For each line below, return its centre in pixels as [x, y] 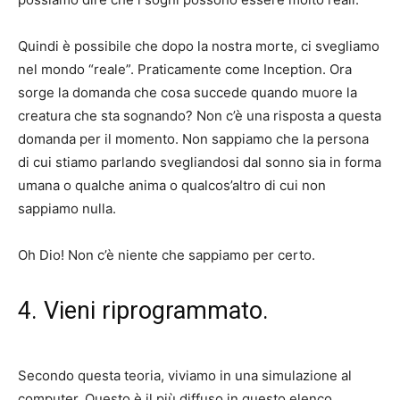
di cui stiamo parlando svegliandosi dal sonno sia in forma [200, 162]
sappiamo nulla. [67, 209]
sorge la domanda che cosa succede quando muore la [187, 93]
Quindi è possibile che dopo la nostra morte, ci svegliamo [199, 46]
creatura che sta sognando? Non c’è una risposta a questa [200, 116]
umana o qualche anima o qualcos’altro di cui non [172, 186]
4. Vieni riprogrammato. [143, 311]
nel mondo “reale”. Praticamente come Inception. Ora [185, 70]
